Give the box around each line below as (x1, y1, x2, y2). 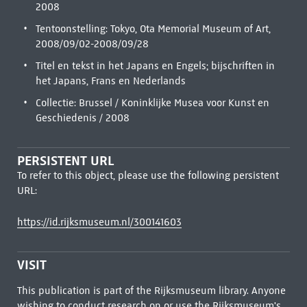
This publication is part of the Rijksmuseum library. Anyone (16, 284, 286, 297)
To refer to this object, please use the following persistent (16, 169, 279, 182)
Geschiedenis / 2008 (35, 112, 130, 124)
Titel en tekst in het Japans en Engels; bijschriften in (35, 60, 275, 72)
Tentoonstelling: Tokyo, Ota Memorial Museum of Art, (35, 23, 271, 35)
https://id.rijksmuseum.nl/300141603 (16, 216, 182, 228)
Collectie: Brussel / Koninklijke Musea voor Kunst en (35, 97, 269, 109)
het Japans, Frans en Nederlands (35, 75, 186, 87)
